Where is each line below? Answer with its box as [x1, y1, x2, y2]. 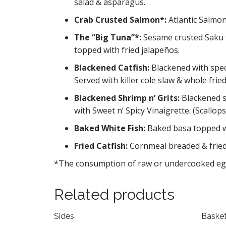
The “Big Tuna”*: [74, 31, 143, 43]
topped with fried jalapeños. [74, 44, 180, 55]
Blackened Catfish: [74, 62, 151, 73]
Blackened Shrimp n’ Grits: [74, 92, 182, 103]
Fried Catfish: [74, 140, 130, 151]
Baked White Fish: [74, 122, 147, 134]
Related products [54, 185, 175, 203]
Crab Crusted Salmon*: [74, 14, 168, 25]
